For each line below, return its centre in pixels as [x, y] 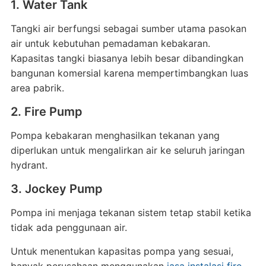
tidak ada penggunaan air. [69, 227]
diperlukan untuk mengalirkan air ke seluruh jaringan [127, 150]
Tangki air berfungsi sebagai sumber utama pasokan [128, 28]
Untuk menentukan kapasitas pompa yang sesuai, [122, 251]
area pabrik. [37, 88]
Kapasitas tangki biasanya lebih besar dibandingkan [127, 58]
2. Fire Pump [46, 112]
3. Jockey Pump [56, 189]
